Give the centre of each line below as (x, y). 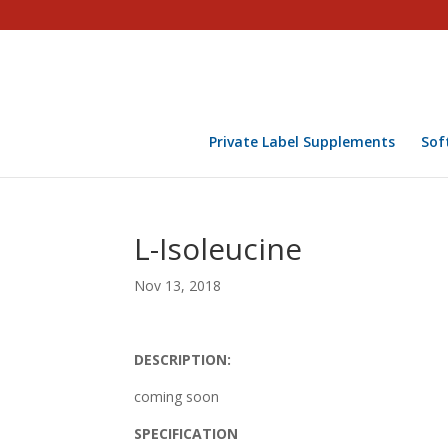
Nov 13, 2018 (178, 285)
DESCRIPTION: (183, 359)
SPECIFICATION (186, 433)
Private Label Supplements (301, 141)
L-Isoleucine (218, 248)
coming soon (177, 396)
